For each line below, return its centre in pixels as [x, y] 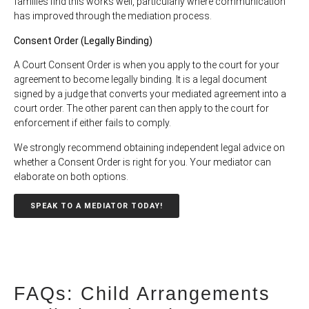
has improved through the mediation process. [113, 16]
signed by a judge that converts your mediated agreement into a [150, 94]
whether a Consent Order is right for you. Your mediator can [142, 162]
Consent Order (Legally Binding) [83, 40]
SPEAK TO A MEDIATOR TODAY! [97, 206]
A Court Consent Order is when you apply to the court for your [147, 65]
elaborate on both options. [71, 176]
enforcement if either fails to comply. [92, 123]
